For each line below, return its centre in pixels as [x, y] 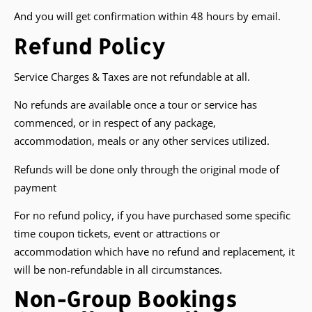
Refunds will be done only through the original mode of [147, 169]
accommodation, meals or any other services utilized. [142, 141]
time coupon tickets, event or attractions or [117, 233]
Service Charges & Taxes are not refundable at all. [132, 76]
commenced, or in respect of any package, [115, 123]
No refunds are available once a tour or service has [135, 105]
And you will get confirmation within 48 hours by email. [147, 16]
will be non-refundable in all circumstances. [118, 269]
